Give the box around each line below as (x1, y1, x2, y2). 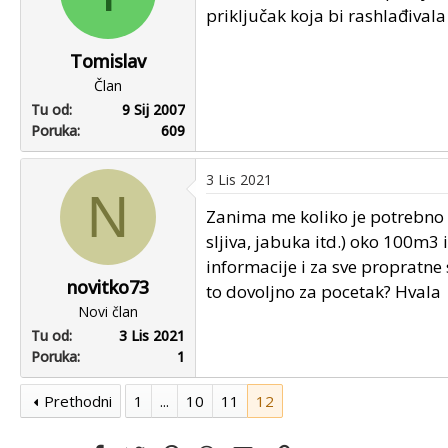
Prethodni (44, 390, 113, 411)
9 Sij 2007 (122, 99, 185, 119)
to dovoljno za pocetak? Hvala (206, 279, 441, 303)
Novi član (78, 301, 138, 321)
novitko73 (67, 274, 149, 299)
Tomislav (70, 48, 146, 73)
